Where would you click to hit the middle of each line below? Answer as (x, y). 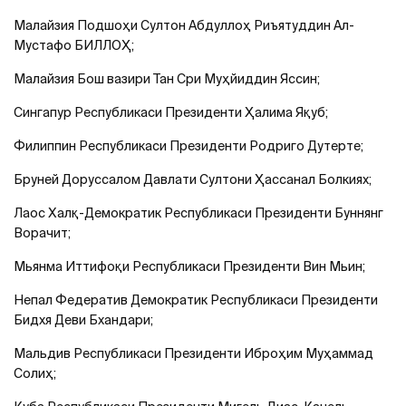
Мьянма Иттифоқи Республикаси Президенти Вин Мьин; (189, 266)
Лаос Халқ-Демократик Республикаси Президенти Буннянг (198, 213)
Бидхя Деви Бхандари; (83, 319)
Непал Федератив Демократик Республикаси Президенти (196, 300)
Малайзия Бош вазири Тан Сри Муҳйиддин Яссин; (167, 78)
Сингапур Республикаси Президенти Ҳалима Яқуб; (171, 112)
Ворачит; (42, 232)
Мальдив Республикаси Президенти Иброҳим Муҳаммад (193, 353)
